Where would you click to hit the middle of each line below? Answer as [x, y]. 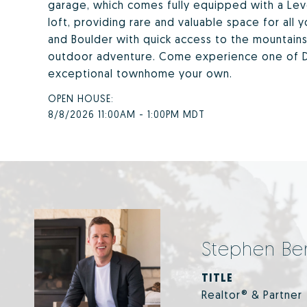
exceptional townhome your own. [140, 73]
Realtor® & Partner [252, 295]
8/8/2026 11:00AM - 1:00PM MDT [126, 114]
